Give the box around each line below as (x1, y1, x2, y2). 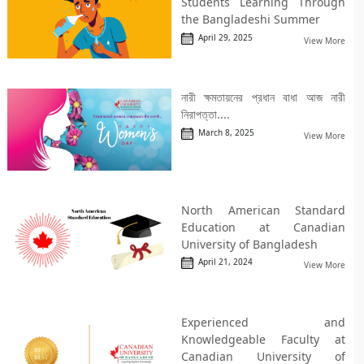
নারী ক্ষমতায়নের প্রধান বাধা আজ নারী (180, 89, 346, 106)
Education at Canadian (180, 219, 346, 235)
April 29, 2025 (193, 31, 253, 43)
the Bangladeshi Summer (180, 11, 320, 28)
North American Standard (180, 201, 346, 218)
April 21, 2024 (193, 255, 253, 267)
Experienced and (180, 314, 346, 330)
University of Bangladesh (180, 236, 318, 252)
